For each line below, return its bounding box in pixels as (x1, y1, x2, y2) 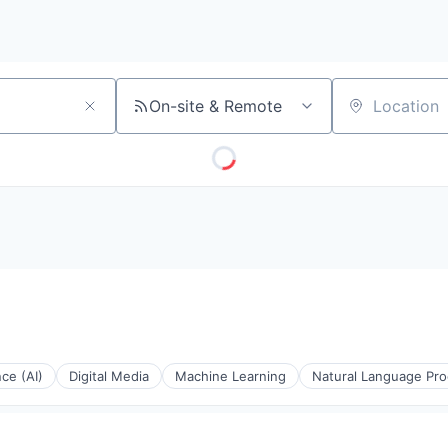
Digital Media (69, 368, 149, 384)
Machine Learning (175, 368, 286, 384)
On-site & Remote (149, 96, 282, 116)
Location (331, 104, 397, 125)
